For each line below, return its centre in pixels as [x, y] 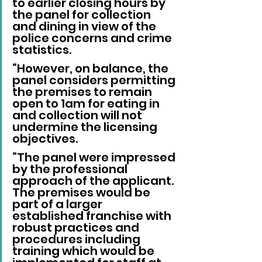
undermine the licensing [86, 127]
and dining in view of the [85, 27]
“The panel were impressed [95, 158]
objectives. [45, 139]
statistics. [42, 50]
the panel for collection [83, 15]
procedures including [77, 239]
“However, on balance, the [92, 69]
